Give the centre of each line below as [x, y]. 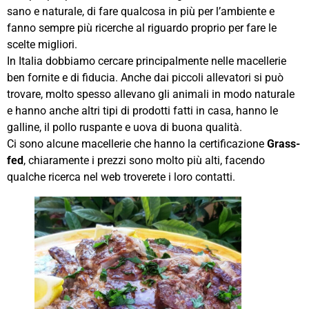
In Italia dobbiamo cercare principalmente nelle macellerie [147, 61]
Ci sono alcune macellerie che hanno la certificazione [137, 144]
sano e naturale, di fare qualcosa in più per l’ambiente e [141, 12]
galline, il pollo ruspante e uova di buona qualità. [124, 128]
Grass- [283, 144]
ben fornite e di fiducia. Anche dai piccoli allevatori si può [145, 78]
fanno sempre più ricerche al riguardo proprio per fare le [142, 28]
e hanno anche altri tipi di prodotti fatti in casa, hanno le [142, 111]
